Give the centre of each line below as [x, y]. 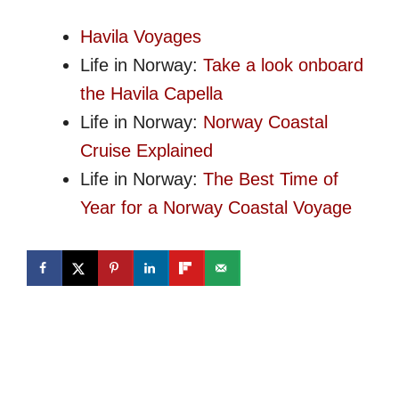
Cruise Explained [147, 150]
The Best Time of [271, 179]
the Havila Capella [151, 93]
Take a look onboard [283, 65]
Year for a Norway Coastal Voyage [216, 207]
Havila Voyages [141, 36]
